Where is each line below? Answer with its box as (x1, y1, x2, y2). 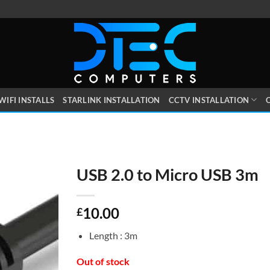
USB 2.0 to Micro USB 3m (77, 165, 259, 184)
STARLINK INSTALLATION (63, 95, 160, 105)
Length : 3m (89, 230, 137, 241)
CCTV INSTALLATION (168, 95, 250, 105)
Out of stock (77, 255, 130, 267)
